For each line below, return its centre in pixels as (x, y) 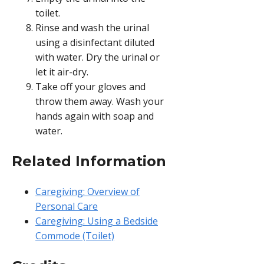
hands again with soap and (95, 116)
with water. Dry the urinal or (98, 57)
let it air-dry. (62, 72)
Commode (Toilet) (75, 235)
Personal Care (67, 206)
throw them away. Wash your (100, 101)
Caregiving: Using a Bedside (97, 221)
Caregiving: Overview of (88, 191)
